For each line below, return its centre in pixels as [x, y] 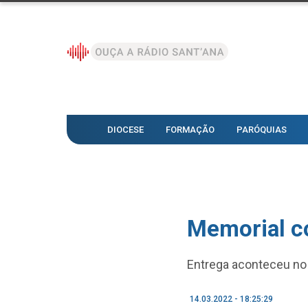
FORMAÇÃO [190, 130]
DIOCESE [125, 130]
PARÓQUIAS [262, 130]
